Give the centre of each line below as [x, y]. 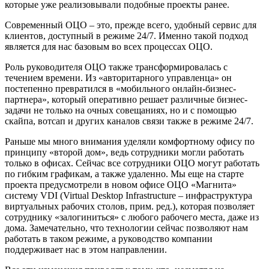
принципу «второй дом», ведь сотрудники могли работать [124, 152]
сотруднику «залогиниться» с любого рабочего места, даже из [132, 217]
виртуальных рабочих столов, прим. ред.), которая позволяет [130, 206]
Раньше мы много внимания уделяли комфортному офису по [130, 141]
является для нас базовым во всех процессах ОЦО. [109, 46]
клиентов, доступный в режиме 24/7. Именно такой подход [126, 35]
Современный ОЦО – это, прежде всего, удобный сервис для [131, 25]
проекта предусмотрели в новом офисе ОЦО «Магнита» [121, 184]
